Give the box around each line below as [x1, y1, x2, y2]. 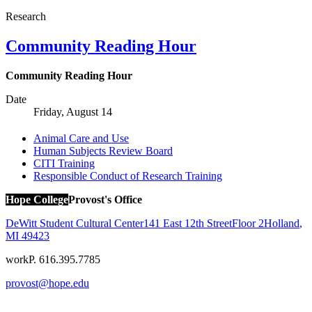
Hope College [6, 193, 68, 205]
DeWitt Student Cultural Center [6, 217, 143, 229]
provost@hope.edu [6, 276, 89, 289]
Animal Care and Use [33, 132, 129, 144]
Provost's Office [68, 193, 142, 205]
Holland [264, 217, 299, 229]
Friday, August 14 [33, 105, 112, 118]
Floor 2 [232, 217, 264, 229]
